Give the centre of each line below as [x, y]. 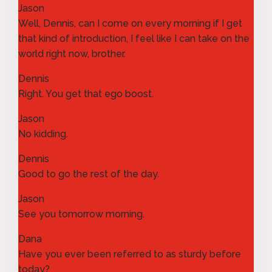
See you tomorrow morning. [81, 214]
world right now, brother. [72, 53]
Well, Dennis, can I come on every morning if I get [130, 23]
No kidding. [43, 134]
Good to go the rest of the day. [89, 174]
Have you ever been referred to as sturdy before [130, 254]
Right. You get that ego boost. [86, 93]
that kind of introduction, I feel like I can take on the [134, 38]
